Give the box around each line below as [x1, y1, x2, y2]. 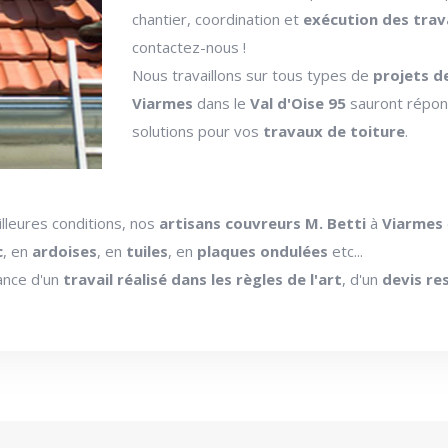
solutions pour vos [132, 121, 264, 142]
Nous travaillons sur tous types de [132, 65, 374, 86]
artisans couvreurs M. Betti [159, 213, 366, 234]
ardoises [32, 241, 97, 262]
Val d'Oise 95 [250, 93, 347, 114]
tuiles [126, 241, 168, 262]
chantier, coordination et [132, 9, 304, 30]
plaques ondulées [197, 241, 332, 262]
